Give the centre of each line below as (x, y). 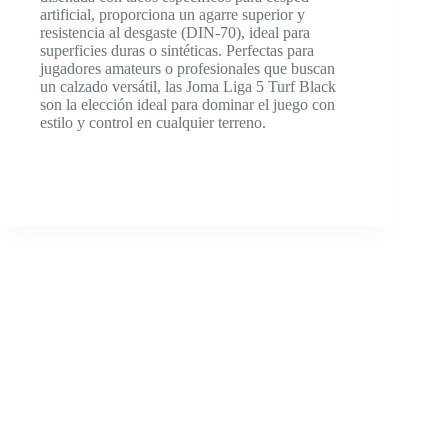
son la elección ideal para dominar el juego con (187, 105)
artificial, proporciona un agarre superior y (172, 15)
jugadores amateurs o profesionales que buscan (187, 69)
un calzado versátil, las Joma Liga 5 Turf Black (188, 87)
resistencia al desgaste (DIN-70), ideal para (175, 33)
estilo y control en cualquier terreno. (153, 123)
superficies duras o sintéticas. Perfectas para (177, 51)
